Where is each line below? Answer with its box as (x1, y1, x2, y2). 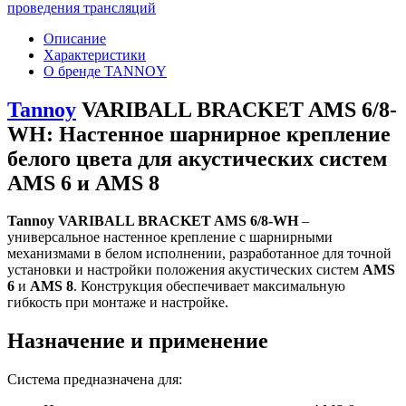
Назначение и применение (7, 329, 268, 353)
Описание (43, 30, 106, 46)
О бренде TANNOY (43, 63, 167, 79)
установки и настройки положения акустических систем (7, 262, 362, 278)
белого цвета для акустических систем (7, 146, 387, 170)
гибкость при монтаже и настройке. (7, 295, 228, 311)
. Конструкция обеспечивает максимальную (73, 278, 345, 295)
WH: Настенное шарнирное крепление (7, 121, 391, 146)
